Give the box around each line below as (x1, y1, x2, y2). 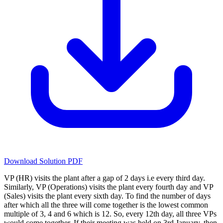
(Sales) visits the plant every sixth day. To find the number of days (4, 192, 211, 201)
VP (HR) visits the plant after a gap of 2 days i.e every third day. (4, 174, 205, 183)
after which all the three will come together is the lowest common (4, 201, 208, 210)
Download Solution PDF (4, 157, 83, 166)
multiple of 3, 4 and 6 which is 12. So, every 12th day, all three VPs (4, 210, 217, 219)
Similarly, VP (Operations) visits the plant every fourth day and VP (4, 183, 213, 192)
